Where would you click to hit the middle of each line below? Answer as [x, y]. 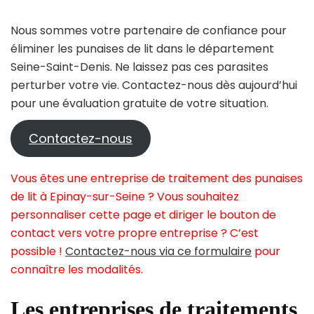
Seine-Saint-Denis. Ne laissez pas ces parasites [139, 67]
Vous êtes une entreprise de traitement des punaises [157, 179]
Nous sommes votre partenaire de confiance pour [149, 31]
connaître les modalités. [77, 270]
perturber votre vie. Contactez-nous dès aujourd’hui [154, 86]
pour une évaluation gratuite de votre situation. [139, 104]
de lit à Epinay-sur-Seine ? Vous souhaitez [125, 197]
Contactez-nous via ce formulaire [158, 252]
